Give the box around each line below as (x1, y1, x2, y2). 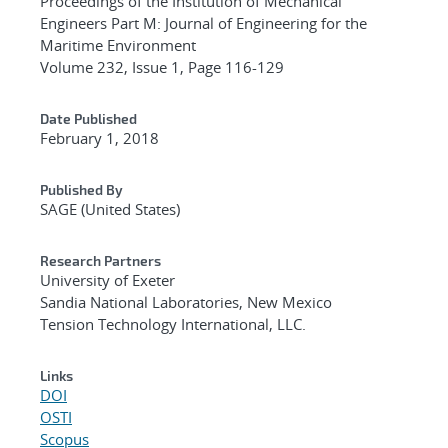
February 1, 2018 (40, 127, 159, 148)
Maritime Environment (40, 34, 196, 55)
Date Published (40, 109, 137, 127)
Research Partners (40, 251, 161, 269)
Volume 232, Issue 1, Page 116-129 (40, 56, 284, 77)
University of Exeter (40, 269, 175, 290)
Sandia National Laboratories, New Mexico (40, 291, 332, 312)
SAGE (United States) (40, 198, 180, 219)
